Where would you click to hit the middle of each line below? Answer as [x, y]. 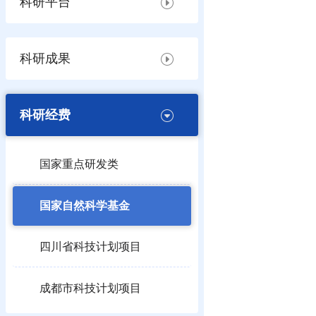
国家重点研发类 [79, 164]
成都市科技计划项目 [90, 288]
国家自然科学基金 [85, 206]
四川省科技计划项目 [90, 247]
